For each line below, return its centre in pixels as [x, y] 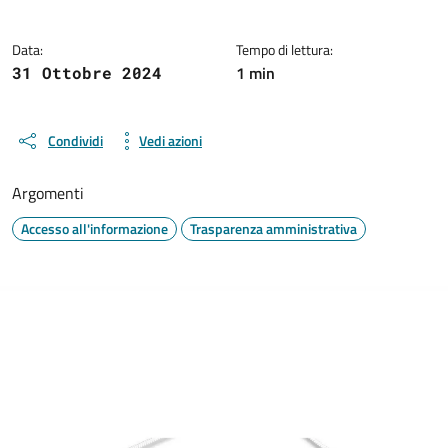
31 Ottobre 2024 [87, 72]
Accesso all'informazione [94, 228]
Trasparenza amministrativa [273, 228]
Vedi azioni [170, 140]
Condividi [75, 140]
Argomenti [48, 192]
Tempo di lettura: [284, 49]
